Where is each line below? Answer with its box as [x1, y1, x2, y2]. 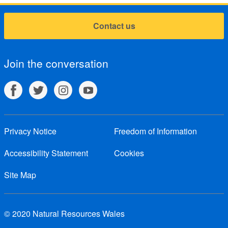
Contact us [93, 20, 135, 32]
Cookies [114, 147, 144, 159]
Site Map [4, 169, 36, 181]
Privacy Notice [4, 125, 56, 137]
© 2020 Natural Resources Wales [4, 208, 125, 219]
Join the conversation [4, 55, 108, 71]
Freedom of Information [114, 125, 197, 137]
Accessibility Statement [4, 147, 88, 159]
